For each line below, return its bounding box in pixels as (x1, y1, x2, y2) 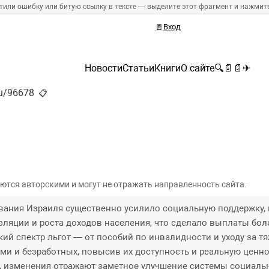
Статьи (122, 62, 154, 74)
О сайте (181, 62, 214, 74)
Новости (85, 62, 122, 74)
